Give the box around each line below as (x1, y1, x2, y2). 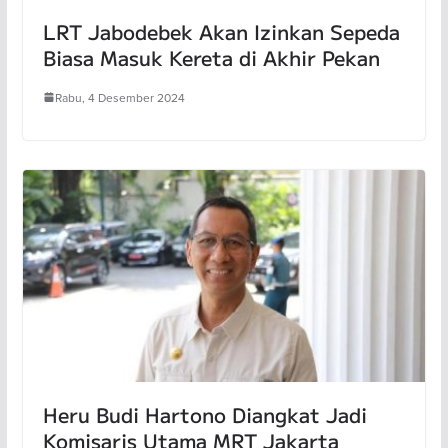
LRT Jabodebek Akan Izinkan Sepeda (42, 16, 400, 46)
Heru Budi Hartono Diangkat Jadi (42, 399, 367, 429)
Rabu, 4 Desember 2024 (54, 88, 185, 106)
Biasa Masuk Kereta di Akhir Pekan (42, 42, 380, 72)
